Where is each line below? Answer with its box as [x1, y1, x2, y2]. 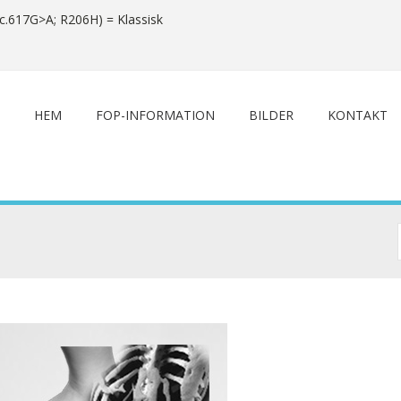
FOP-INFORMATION [95, 107, 215, 124]
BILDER [248, 107, 294, 124]
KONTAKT [327, 107, 388, 124]
